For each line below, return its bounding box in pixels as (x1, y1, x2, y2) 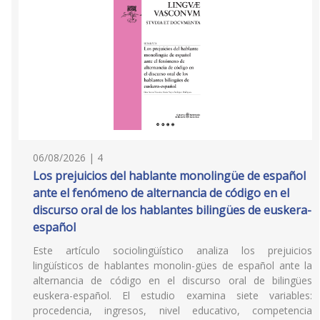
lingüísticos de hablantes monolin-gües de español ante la (33, 259, 312, 272)
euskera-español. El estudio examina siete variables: (33, 289, 312, 302)
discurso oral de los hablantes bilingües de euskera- (33, 202, 311, 218)
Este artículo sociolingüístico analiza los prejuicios (33, 244, 312, 257)
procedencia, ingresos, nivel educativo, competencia (33, 304, 312, 317)
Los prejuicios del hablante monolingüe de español (33, 168, 306, 184)
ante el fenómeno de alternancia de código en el (33, 185, 289, 201)
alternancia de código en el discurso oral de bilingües (33, 274, 312, 287)
